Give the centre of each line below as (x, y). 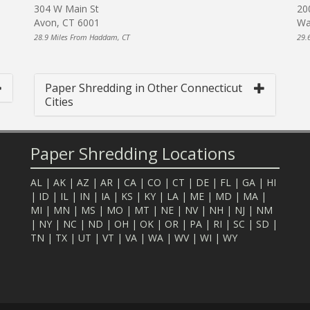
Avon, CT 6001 (67, 23)
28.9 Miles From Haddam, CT (82, 37)
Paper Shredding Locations (133, 154)
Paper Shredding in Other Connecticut (144, 88)
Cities (59, 102)
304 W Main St (66, 9)
